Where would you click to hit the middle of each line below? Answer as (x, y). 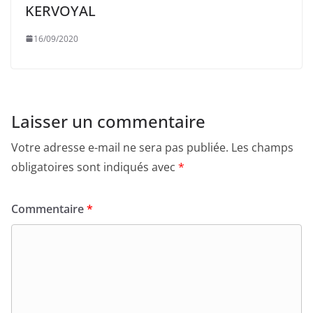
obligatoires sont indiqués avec (95, 167)
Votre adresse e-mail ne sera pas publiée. (120, 147)
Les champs (262, 147)
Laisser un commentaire (108, 121)
